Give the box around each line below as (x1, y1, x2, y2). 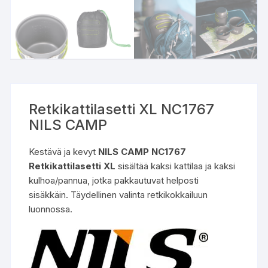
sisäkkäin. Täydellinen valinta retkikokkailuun (29, 189, 208, 201)
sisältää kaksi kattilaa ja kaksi (115, 160, 236, 172)
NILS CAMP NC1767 (98, 146, 187, 158)
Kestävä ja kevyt (29, 146, 99, 158)
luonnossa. (29, 203, 73, 215)
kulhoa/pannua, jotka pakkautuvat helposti (29, 175, 199, 187)
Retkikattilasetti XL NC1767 (29, 100, 215, 118)
